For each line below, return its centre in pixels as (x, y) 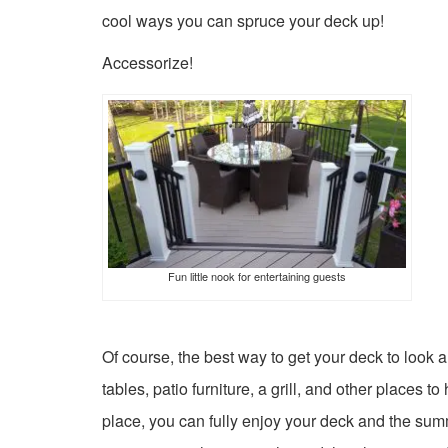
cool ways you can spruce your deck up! (243, 20)
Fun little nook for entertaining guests (257, 275)
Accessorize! (147, 62)
